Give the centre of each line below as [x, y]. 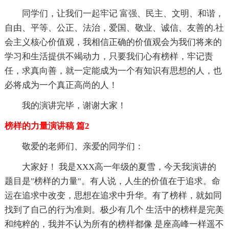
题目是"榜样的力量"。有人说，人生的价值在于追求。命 [112, 181]
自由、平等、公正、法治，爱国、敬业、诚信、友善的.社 [114, 28]
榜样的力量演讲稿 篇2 [47, 126]
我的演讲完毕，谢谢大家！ [74, 106]
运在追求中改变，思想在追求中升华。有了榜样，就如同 [113, 196]
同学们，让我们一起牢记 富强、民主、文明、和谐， [123, 14]
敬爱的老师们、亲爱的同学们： [83, 147]
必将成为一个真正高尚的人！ [61, 85]
